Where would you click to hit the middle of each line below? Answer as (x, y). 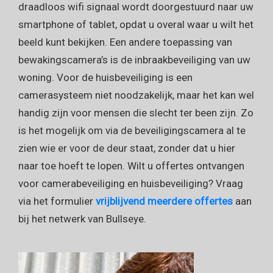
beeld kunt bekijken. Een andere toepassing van (125, 42)
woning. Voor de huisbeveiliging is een (105, 77)
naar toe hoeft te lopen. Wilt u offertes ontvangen (131, 165)
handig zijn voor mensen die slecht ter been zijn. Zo (136, 112)
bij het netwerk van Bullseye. (82, 218)
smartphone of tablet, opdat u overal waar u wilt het (136, 24)
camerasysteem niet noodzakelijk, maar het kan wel (136, 95)
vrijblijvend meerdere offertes (164, 201)
